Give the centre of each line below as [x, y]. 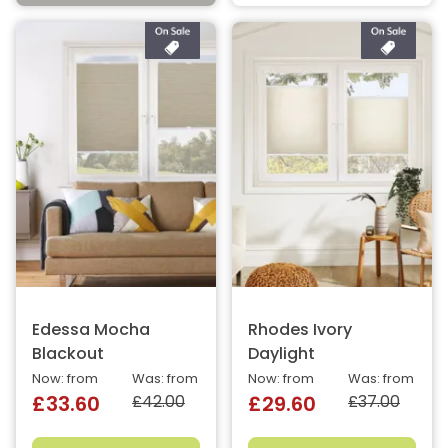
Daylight [281, 355]
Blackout [68, 355]
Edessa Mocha [91, 331]
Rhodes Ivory [300, 331]
